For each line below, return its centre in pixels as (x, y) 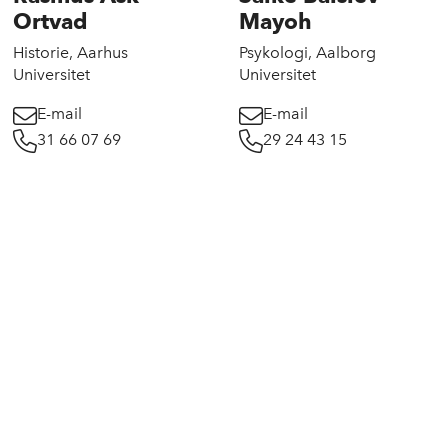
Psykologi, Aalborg (308, 53)
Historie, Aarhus (70, 53)
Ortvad (49, 21)
